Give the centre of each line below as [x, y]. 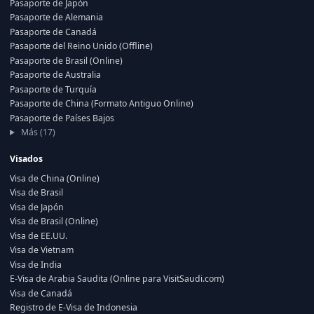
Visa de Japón [37, 207]
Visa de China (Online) [55, 178]
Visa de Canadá [41, 293]
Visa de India [36, 264]
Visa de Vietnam [42, 250]
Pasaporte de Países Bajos [62, 118]
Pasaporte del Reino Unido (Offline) [81, 46]
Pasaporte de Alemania [56, 17]
